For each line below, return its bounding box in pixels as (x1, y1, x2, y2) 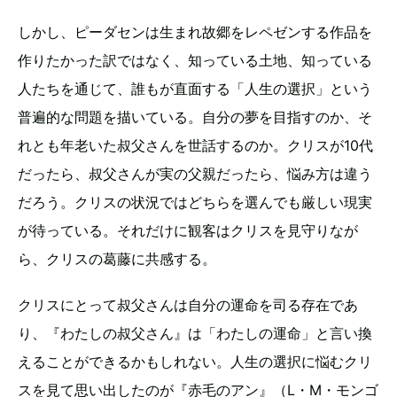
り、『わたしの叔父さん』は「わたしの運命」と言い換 (18, 323, 372, 342)
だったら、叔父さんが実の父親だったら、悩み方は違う (18, 164, 372, 183)
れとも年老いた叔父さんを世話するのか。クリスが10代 (18, 136, 373, 154)
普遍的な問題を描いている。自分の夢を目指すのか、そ (18, 107, 372, 126)
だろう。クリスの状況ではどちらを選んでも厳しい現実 (18, 192, 372, 211)
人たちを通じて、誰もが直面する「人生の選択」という (18, 79, 372, 97)
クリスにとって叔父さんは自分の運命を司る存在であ (18, 295, 358, 314)
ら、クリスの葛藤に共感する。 (18, 249, 216, 268)
